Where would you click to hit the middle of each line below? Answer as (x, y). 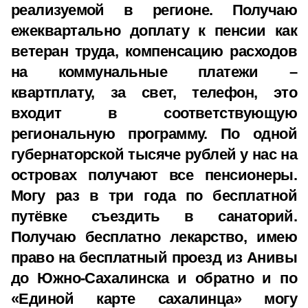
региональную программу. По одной (154, 134)
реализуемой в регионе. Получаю (154, 10)
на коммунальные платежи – (154, 72)
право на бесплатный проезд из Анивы (154, 257)
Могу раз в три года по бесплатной (154, 196)
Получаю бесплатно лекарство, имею (154, 237)
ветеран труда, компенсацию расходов (154, 51)
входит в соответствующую (154, 113)
